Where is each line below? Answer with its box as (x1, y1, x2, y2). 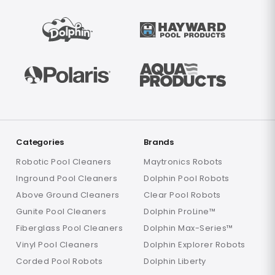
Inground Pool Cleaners (16, 172, 117, 185)
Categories (16, 136, 64, 148)
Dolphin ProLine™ (144, 206, 215, 218)
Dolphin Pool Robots (144, 172, 230, 185)
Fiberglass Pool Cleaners (16, 222, 123, 234)
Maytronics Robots (144, 156, 223, 168)
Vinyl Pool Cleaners (16, 239, 99, 251)
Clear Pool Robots (144, 189, 221, 201)
